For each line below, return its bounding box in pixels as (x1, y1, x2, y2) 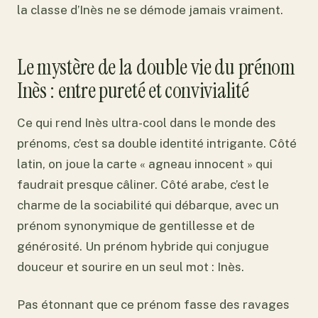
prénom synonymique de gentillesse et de (17, 218, 255, 233)
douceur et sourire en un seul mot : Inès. (17, 259, 244, 274)
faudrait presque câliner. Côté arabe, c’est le (17, 177, 269, 192)
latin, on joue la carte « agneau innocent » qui (17, 156, 273, 171)
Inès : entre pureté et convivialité (17, 76, 249, 104)
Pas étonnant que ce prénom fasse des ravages (17, 297, 290, 312)
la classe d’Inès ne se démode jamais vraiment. (17, 3, 283, 17)
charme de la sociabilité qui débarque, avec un (17, 197, 279, 212)
